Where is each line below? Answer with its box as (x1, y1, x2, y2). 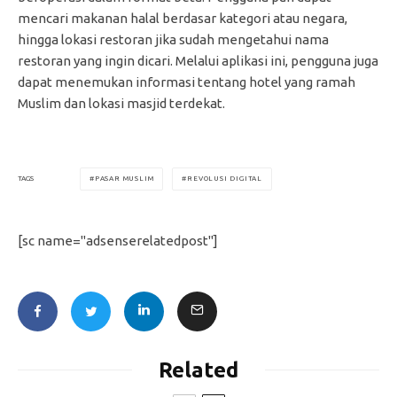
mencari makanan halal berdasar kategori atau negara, (18, 10, 347, 26)
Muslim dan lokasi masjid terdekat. (18, 95, 225, 111)
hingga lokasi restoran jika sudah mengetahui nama (18, 31, 329, 47)
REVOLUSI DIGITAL (187, 174, 263, 183)
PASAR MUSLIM (94, 174, 154, 183)
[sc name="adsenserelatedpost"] (18, 232, 218, 248)
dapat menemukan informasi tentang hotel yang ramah (18, 74, 355, 90)
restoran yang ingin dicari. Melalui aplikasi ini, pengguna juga (18, 52, 378, 68)
